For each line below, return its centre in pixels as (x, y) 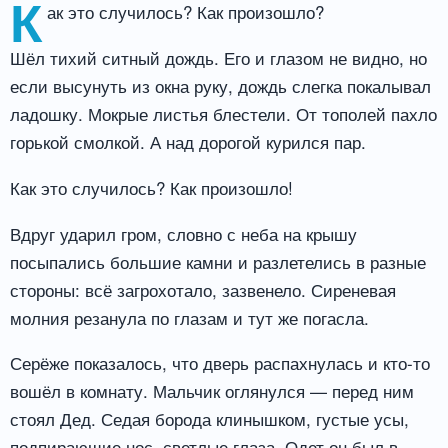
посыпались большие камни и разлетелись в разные (218, 261)
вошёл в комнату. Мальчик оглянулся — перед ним (212, 391)
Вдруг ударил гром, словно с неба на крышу (183, 233)
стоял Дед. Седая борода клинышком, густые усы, (209, 419)
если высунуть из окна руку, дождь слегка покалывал (220, 85)
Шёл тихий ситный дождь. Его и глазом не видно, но (218, 57)
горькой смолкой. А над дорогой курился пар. (188, 141)
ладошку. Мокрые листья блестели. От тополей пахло (223, 113)
